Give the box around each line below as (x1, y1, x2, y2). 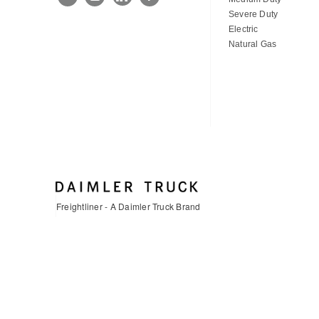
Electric (228, 23, 258, 34)
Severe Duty (228, 9, 278, 19)
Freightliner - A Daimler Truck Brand (56, 199, 201, 212)
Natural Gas (228, 38, 277, 49)
